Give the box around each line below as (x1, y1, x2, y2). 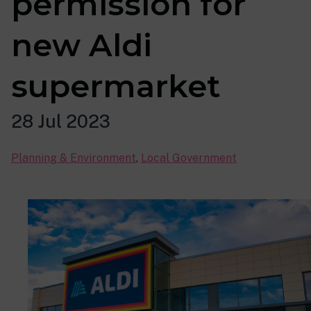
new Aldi (11, 26, 152, 64)
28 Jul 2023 (11, 111, 110, 132)
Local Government (141, 151, 237, 165)
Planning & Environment (11, 151, 136, 165)
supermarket (11, 67, 221, 105)
